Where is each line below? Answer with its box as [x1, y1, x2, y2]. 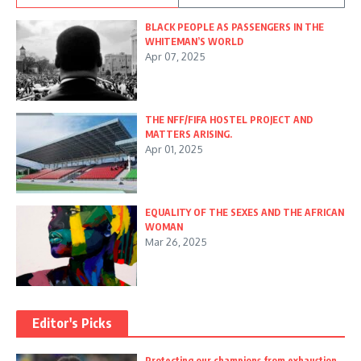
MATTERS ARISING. [145, 128, 232, 141]
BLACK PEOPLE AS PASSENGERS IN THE [145, 21, 324, 34]
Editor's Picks [32, 315, 112, 332]
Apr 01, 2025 [145, 143, 203, 156]
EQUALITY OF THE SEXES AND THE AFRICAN [145, 206, 344, 219]
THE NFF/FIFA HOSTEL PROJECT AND [145, 114, 313, 127]
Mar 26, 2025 [145, 235, 207, 249]
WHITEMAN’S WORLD [145, 35, 243, 48]
